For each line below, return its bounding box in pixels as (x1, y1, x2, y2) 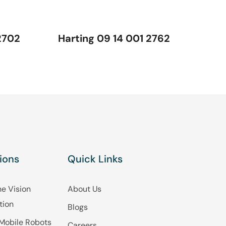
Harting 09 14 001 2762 (58, 32, 170, 45)
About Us (68, 184, 102, 194)
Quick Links (68, 152, 123, 165)
